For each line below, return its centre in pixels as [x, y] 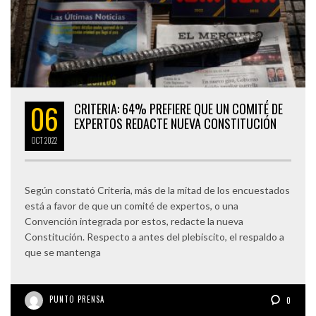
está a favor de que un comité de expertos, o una [132, 206]
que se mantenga [63, 253]
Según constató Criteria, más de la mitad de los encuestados [157, 190]
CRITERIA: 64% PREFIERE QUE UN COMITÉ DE [178, 109]
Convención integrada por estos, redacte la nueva [134, 221]
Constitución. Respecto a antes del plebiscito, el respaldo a [154, 237]
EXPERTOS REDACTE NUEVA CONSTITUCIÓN [175, 124]
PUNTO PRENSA [77, 299]
